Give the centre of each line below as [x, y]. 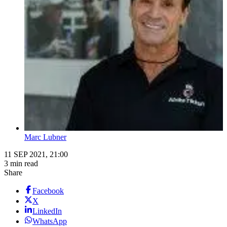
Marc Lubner [45, 137]
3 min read [21, 164]
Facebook [48, 191]
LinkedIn [47, 211]
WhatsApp [50, 221]
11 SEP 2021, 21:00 [36, 155]
